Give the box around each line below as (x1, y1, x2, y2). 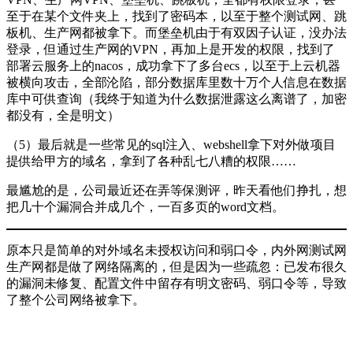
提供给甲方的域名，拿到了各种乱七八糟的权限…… (6, 154, 296, 169)
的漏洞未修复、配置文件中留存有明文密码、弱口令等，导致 (6, 277, 347, 291)
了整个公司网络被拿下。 (6, 293, 145, 307)
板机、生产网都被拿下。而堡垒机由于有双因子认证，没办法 (6, 26, 347, 40)
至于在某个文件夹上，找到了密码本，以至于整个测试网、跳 (6, 9, 347, 24)
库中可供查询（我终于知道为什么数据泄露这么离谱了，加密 (6, 92, 347, 106)
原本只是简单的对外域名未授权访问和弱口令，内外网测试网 (6, 243, 347, 258)
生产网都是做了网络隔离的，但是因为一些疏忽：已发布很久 (6, 260, 347, 274)
